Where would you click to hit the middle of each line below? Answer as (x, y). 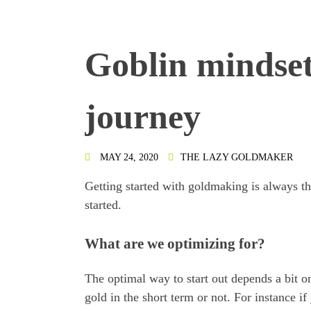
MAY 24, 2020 (129, 157)
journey (143, 117)
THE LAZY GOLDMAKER (237, 157)
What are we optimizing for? (175, 244)
